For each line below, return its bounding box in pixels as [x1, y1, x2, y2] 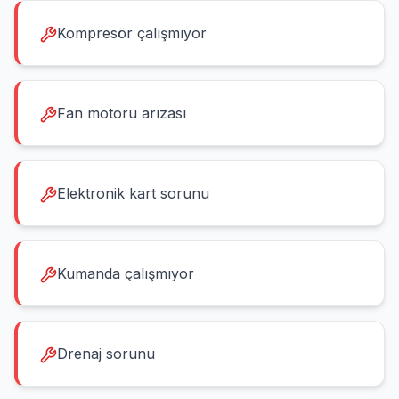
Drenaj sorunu [57, 345, 155, 362]
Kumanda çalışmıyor [57, 265, 194, 282]
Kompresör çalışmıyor [57, 24, 207, 42]
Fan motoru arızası [57, 104, 186, 122]
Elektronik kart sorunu [57, 184, 209, 202]
